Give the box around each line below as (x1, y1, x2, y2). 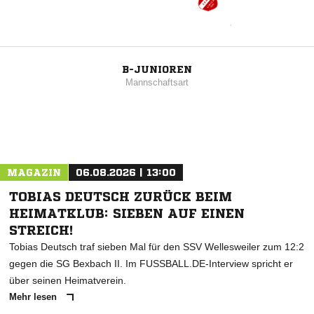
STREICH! (9, 224, 73, 237)
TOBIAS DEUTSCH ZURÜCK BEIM (9, 190, 232, 203)
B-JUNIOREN (122, 64, 192, 75)
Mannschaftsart (125, 77, 189, 88)
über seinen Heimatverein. (9, 275, 126, 287)
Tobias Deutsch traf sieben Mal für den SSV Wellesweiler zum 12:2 (9, 241, 304, 253)
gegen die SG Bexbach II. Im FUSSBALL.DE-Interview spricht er (9, 258, 293, 270)
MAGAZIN (7, 168, 61, 178)
